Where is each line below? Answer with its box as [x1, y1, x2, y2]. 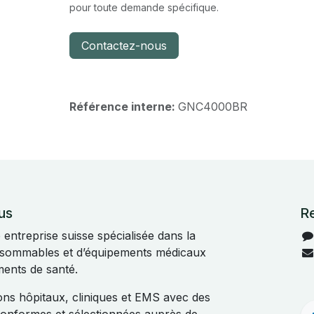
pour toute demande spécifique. [69, 1, 219, 13]
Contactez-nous [81, 39, 167, 53]
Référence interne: [69, 100, 178, 114]
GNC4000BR [177, 100, 247, 114]
